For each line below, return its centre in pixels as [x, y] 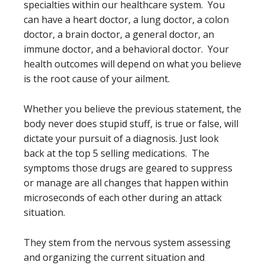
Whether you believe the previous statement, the [132, 109]
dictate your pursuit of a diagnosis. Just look [121, 138]
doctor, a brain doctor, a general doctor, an [119, 34]
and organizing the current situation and [114, 257]
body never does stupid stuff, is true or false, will [131, 124]
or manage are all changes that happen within [126, 183]
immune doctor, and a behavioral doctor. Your [126, 49]
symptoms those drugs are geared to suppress [128, 168]
